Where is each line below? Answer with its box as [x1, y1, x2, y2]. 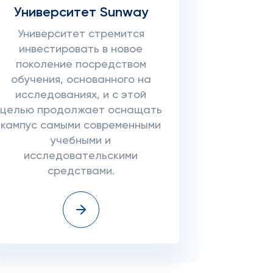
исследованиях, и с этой [15, 90, 147, 101]
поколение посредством [15, 59, 146, 70]
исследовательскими [24, 151, 138, 161]
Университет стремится [17, 29, 144, 40]
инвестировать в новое [19, 44, 143, 55]
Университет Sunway [13, 6, 148, 19]
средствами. [47, 166, 115, 177]
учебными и [51, 135, 112, 146]
